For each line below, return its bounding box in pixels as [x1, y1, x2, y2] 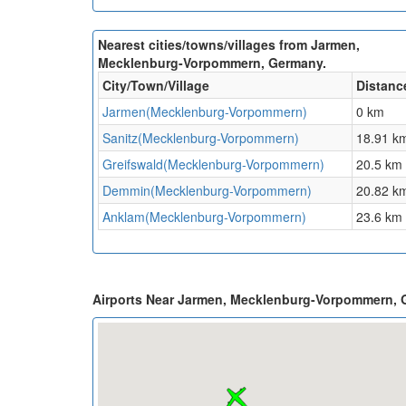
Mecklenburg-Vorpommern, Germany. [98, 53, 326, 72]
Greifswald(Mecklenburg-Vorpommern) [102, 155, 324, 174]
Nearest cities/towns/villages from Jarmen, [98, 35, 360, 54]
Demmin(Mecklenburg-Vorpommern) [102, 181, 312, 200]
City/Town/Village [102, 76, 209, 95]
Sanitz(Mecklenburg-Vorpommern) [102, 129, 299, 148]
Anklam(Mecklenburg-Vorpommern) [102, 208, 306, 227]
